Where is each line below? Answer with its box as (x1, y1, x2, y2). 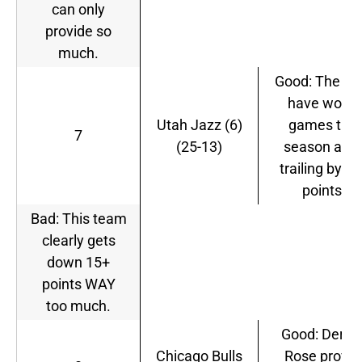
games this (288, 116, 360, 134)
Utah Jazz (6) (156, 116, 242, 134)
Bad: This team (30, 210, 127, 228)
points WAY (41, 276, 116, 293)
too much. (46, 297, 111, 315)
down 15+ (47, 254, 110, 271)
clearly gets (41, 232, 116, 250)
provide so (45, 23, 112, 40)
